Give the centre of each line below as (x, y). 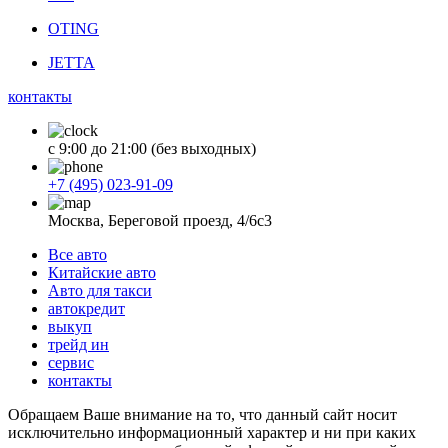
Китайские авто (102, 272)
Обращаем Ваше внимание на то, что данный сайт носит (202, 414)
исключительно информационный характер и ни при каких (212, 432)
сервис (71, 362)
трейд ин (78, 344)
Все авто (77, 254)
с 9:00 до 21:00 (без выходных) (152, 148)
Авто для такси (100, 290)
